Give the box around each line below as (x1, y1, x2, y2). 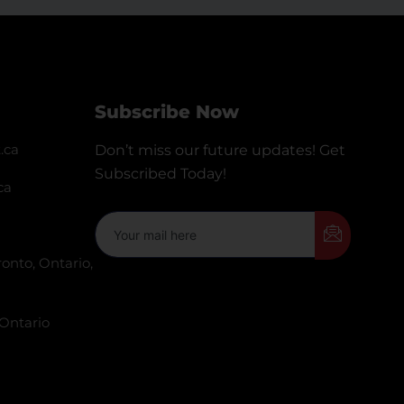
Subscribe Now (94, 101, 239, 123)
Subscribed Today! (94, 165, 226, 182)
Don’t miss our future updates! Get (94, 142, 345, 159)
